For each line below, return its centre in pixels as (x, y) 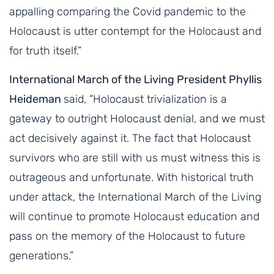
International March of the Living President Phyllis (135, 80)
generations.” (41, 256)
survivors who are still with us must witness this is (135, 158)
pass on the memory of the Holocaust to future (127, 236)
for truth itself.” (45, 51)
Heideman (36, 99)
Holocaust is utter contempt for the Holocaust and (135, 31)
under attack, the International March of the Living (135, 197)
